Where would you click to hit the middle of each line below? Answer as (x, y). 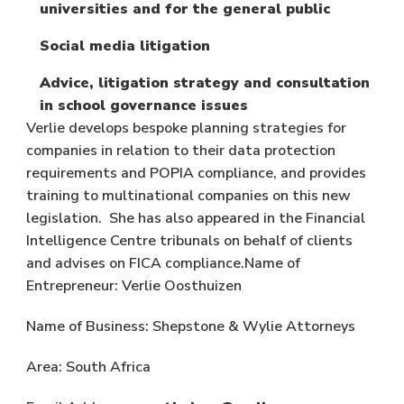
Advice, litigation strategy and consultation (205, 83)
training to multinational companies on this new (188, 195)
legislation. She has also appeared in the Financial (196, 218)
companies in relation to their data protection (181, 150)
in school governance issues (144, 105)
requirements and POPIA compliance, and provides (196, 173)
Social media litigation (125, 46)
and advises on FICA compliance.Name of (163, 263)
